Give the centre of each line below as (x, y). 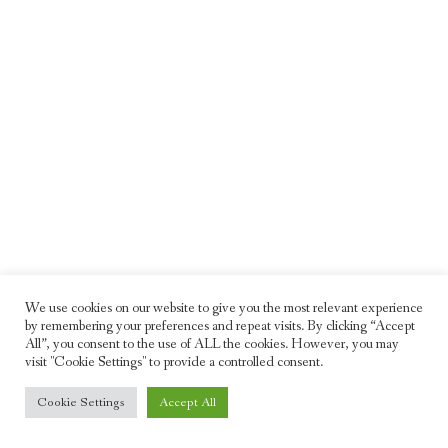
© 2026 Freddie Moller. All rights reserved (224, 376)
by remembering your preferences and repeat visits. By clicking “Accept (220, 326)
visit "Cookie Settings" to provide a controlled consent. (174, 362)
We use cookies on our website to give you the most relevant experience (224, 308)
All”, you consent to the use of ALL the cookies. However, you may (212, 344)
